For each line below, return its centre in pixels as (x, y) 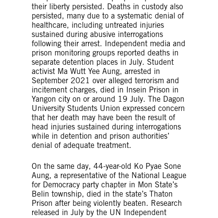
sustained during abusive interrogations (97, 34)
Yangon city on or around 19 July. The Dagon (108, 99)
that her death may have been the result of (103, 117)
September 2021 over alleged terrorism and (105, 80)
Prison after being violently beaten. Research (107, 203)
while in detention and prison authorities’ (100, 136)
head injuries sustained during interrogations (106, 127)
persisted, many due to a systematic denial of (108, 16)
